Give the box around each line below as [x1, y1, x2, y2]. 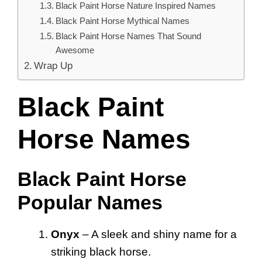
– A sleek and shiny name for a [80, 227, 237, 240]
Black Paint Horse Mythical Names [56, 15, 190, 26]
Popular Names [18, 191, 163, 213]
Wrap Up [34, 59, 73, 71]
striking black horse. [51, 245, 151, 258]
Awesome [56, 44, 95, 55]
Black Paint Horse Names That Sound [56, 30, 202, 41]
